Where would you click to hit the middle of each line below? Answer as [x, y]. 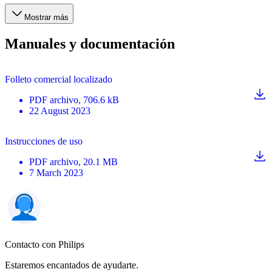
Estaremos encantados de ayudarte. [72, 265]
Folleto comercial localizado [59, 79]
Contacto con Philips [45, 244]
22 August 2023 [60, 110]
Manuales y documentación [90, 43]
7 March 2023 [56, 172]
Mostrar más [46, 17]
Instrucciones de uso [44, 141]
